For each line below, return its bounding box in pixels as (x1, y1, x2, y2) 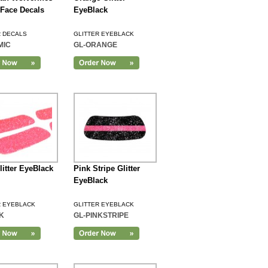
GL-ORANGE (73, 41, 117, 49)
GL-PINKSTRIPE (73, 211, 129, 220)
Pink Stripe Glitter (73, 164, 140, 173)
